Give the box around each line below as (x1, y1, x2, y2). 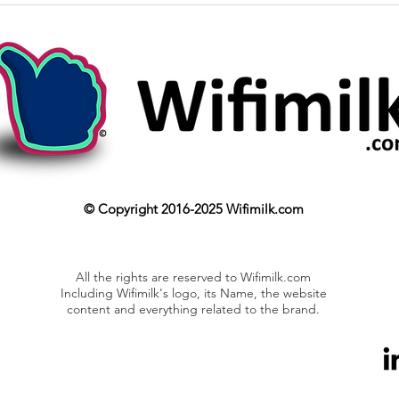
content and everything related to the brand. (67, 301, 320, 318)
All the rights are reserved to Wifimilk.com (76, 269, 311, 286)
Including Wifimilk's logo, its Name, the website (60, 285, 327, 302)
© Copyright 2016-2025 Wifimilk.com (84, 200, 304, 218)
